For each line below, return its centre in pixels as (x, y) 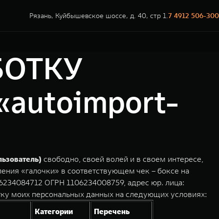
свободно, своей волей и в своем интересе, (122, 159)
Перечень (112, 211)
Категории (54, 211)
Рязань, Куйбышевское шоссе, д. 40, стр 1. (99, 16)
